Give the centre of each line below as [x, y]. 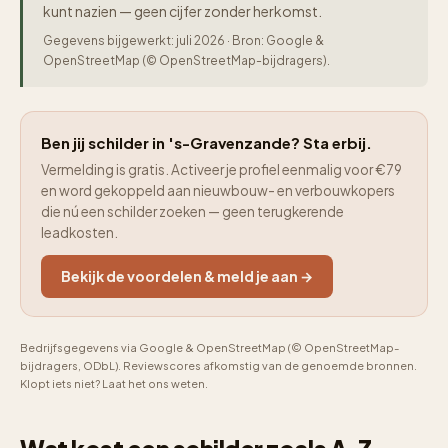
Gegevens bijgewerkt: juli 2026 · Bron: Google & [183, 40]
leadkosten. [79, 232]
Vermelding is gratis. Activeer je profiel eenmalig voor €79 [221, 169]
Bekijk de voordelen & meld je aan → [187, 276]
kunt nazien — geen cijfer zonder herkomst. [182, 11]
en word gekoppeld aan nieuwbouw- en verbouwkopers [218, 190]
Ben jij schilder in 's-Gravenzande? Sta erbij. [206, 142]
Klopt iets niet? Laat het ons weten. [114, 383]
